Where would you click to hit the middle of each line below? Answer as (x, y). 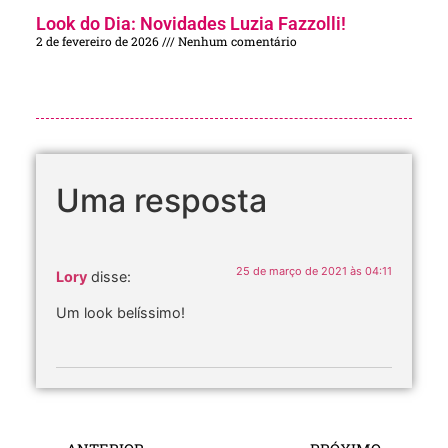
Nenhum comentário (236, 41)
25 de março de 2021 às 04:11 (314, 271)
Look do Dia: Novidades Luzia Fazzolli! (191, 24)
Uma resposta (161, 201)
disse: (111, 277)
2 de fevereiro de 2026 (99, 41)
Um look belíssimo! (120, 312)
